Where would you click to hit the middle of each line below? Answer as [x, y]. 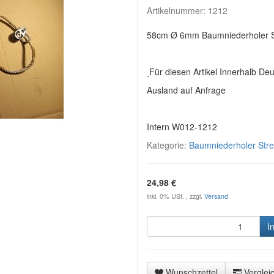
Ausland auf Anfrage [187, 90]
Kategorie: [168, 145]
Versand [216, 196]
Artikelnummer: [177, 10]
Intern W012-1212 [182, 127]
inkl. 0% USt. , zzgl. [176, 196]
